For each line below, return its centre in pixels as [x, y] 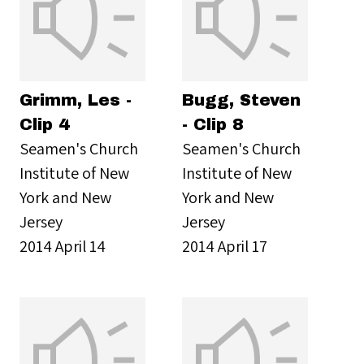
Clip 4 [44, 124]
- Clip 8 [212, 124]
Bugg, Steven [241, 100]
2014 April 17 [225, 246]
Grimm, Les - [76, 100]
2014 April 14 [63, 246]
